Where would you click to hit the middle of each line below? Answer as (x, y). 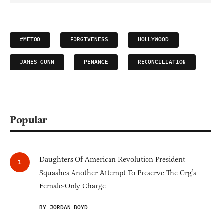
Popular (29, 120)
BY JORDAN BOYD (64, 207)
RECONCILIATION (162, 62)
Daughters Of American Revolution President (112, 159)
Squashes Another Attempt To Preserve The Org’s (118, 172)
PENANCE (96, 62)
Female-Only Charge (73, 186)
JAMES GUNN (37, 62)
